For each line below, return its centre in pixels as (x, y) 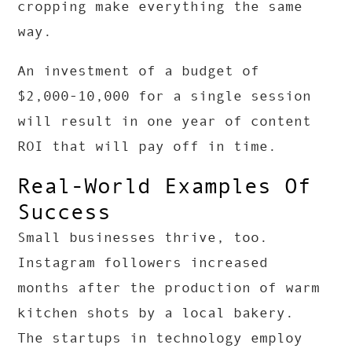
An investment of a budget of (139, 71)
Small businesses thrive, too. (143, 238)
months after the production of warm (169, 288)
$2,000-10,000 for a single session (165, 96)
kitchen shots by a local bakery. (156, 313)
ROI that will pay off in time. (147, 147)
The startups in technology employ (160, 338)
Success (64, 212)
